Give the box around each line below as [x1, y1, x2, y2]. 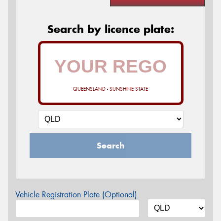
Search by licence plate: [47, 22, 174, 36]
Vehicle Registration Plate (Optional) [15, 189, 137, 200]
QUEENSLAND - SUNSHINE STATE [73, 85, 148, 92]
